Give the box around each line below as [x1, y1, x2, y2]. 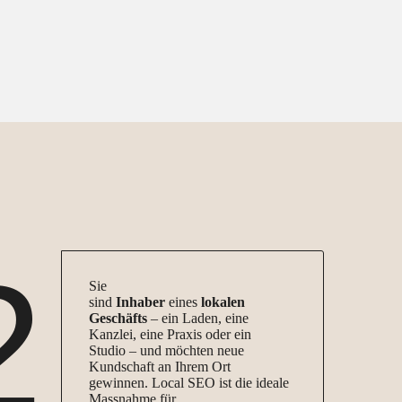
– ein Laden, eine [147, 310, 249, 327]
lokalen [201, 294, 246, 310]
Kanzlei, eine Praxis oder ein [89, 327, 252, 343]
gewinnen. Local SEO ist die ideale [89, 375, 290, 391]
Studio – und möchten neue [89, 343, 245, 359]
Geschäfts [89, 310, 148, 327]
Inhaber [116, 294, 166, 310]
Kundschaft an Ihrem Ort [89, 359, 232, 375]
